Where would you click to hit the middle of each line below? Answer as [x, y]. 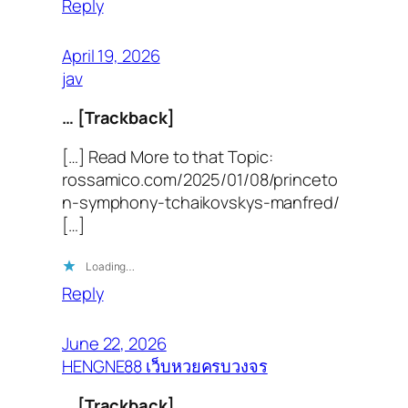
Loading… [111, 266]
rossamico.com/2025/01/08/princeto [200, 179]
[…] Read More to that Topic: [168, 157]
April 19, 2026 [111, 55]
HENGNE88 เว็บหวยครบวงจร [165, 365]
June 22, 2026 [114, 342]
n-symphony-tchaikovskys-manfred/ [201, 202]
